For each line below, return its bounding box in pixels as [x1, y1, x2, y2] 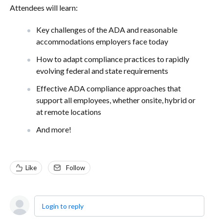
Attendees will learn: [10, 3, 78, 12]
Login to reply [42, 202, 84, 210]
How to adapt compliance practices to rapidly [36, 54, 189, 64]
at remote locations [36, 107, 101, 116]
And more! [36, 125, 71, 134]
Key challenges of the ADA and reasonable [36, 25, 177, 34]
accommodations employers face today [36, 37, 168, 46]
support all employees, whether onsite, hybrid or [36, 95, 196, 105]
